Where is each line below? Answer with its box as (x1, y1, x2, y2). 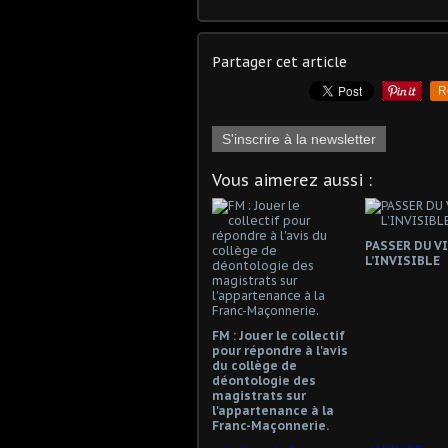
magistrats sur (212, 388, 306, 403)
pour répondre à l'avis (212, 343, 348, 358)
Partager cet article (212, 53, 347, 71)
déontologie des (212, 373, 316, 388)
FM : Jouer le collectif (212, 328, 345, 343)
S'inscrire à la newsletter (222, 131, 376, 147)
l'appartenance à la (212, 403, 334, 418)
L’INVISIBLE (364, 253, 440, 268)
